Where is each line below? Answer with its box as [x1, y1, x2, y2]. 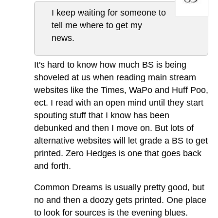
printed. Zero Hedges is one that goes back [34, 148, 201, 158]
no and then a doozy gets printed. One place [34, 195, 206, 205]
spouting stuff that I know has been [34, 110, 169, 120]
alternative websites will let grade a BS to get [34, 136, 208, 145]
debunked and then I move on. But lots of [34, 123, 194, 133]
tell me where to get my [52, 20, 142, 30]
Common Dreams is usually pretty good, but [34, 182, 204, 192]
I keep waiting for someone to [52, 8, 166, 18]
